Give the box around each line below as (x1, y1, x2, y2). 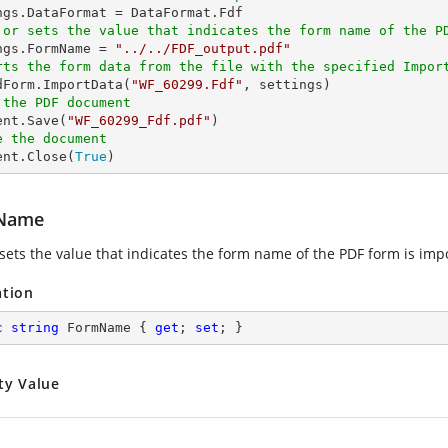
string (11, 320, 59, 335)
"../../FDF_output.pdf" (115, 41, 291, 56)
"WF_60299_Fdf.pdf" (67, 113, 211, 128)
